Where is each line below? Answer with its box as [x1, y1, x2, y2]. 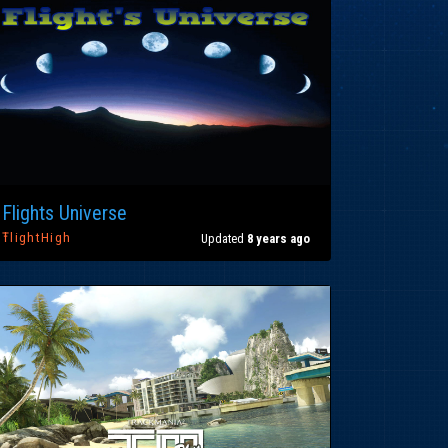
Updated [201, 230, 247, 246]
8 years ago [247, 230, 310, 246]
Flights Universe [2, 201, 127, 226]
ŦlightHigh [2, 230, 72, 246]
